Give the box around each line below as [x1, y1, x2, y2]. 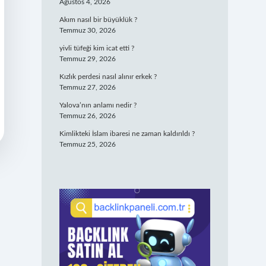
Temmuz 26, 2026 [59, 112, 116, 119]
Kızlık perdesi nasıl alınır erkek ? [59, 73, 157, 80]
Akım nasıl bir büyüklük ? [59, 16, 137, 23]
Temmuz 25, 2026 [59, 141, 116, 148]
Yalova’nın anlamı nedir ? [59, 102, 137, 109]
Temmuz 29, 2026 [59, 55, 116, 62]
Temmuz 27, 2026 [59, 84, 116, 91]
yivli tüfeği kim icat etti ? [59, 45, 134, 52]
